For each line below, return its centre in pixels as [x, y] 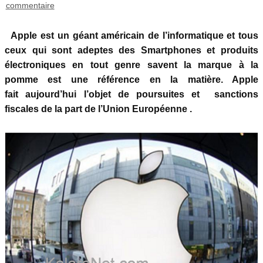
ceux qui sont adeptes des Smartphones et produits [131, 50]
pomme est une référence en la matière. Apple [131, 80]
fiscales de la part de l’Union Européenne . [100, 109]
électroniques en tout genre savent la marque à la [131, 65]
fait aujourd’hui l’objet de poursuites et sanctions [131, 95]
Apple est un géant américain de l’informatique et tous [131, 36]
